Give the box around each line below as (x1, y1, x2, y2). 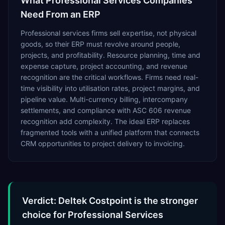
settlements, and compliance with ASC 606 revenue (21, 106, 191, 115)
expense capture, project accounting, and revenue (21, 62, 187, 70)
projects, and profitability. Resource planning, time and (21, 51, 200, 59)
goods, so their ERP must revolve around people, (21, 40, 180, 48)
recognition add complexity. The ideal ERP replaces (21, 117, 190, 126)
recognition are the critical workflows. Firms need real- (21, 73, 198, 81)
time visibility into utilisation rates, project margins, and (21, 84, 200, 92)
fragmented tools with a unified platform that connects (21, 128, 199, 137)
